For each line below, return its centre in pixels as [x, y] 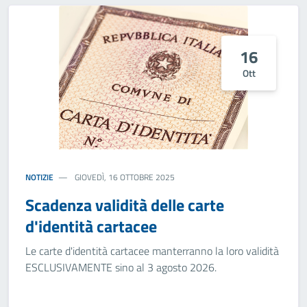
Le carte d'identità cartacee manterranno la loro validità [152, 251]
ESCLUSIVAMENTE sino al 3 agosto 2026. [121, 267]
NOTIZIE [39, 177]
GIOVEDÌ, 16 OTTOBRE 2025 [124, 177]
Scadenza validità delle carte [125, 205]
